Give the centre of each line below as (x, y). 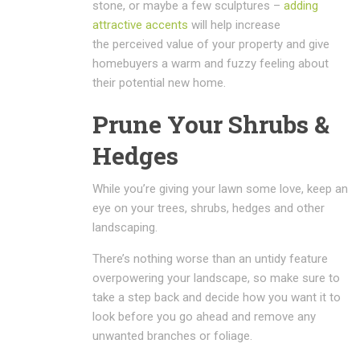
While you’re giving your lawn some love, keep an (220, 188)
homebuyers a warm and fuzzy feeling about (211, 63)
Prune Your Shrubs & (211, 124)
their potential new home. (159, 82)
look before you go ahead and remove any (204, 316)
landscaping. (125, 227)
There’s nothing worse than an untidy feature (210, 258)
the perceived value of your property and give (211, 44)
